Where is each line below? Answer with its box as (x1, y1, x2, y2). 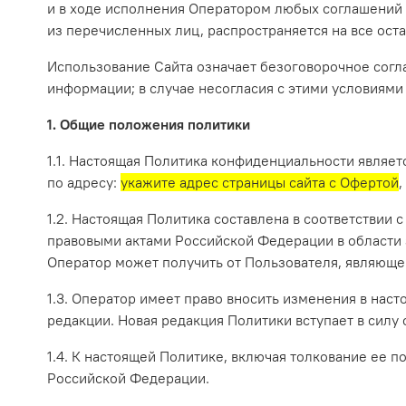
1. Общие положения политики (47, 115, 250, 134)
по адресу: (47, 173, 121, 192)
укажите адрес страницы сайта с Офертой (121, 173, 399, 192)
